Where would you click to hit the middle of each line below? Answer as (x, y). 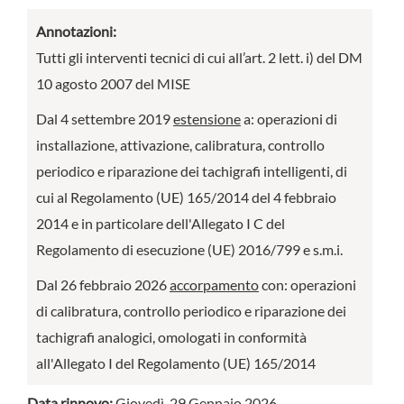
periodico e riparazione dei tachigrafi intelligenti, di (192, 171)
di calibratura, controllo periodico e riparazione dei (191, 311)
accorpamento (214, 285)
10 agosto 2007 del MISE (113, 83)
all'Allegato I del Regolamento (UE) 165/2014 (176, 363)
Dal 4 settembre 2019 (105, 119)
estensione (207, 119)
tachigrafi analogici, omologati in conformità (171, 337)
